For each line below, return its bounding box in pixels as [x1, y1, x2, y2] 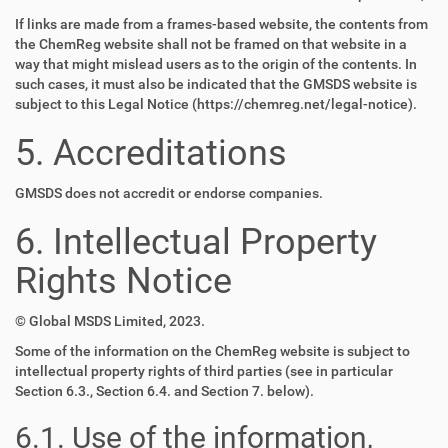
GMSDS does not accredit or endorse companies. [15, 185, 323, 201]
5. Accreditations [15, 132, 287, 174]
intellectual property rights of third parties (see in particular [15, 363, 393, 379]
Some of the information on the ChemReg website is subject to [15, 343, 410, 359]
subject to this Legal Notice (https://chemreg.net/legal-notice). [15, 96, 417, 112]
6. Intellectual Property [15, 221, 377, 263]
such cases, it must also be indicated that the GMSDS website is [15, 76, 417, 92]
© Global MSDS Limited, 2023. [15, 313, 205, 329]
